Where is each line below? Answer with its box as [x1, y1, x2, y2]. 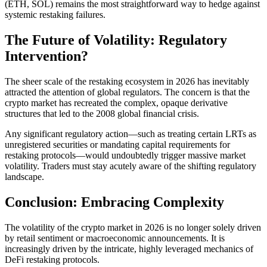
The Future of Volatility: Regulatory [5, 32, 227, 48]
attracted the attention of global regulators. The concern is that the [5, 86, 250, 97]
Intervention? [5, 48, 88, 64]
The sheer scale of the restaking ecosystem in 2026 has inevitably [5, 76, 249, 86]
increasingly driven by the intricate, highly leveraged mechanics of [5, 243, 253, 254]
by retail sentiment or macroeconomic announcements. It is [5, 232, 225, 243]
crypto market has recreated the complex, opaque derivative [5, 97, 228, 108]
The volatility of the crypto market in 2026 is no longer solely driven [5, 222, 261, 232]
